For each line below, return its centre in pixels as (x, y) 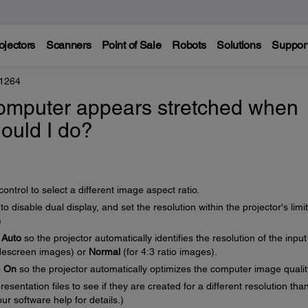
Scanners (68, 45)
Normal (104, 252)
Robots (189, 45)
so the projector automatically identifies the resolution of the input (164, 238)
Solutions (239, 45)
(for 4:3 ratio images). (168, 252)
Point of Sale (132, 45)
